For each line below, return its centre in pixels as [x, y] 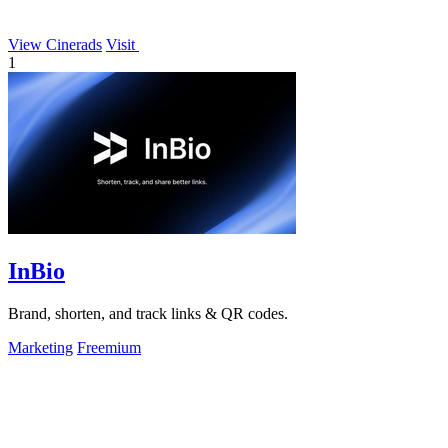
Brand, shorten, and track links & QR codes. [148, 313]
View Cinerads [55, 44]
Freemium [109, 347]
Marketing [40, 347]
